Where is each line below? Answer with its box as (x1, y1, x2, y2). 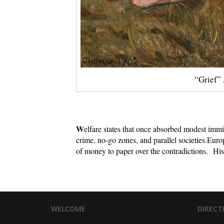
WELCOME (51, 203, 85, 213)
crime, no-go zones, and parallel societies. (76, 134, 207, 145)
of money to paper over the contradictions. (76, 145, 213, 156)
